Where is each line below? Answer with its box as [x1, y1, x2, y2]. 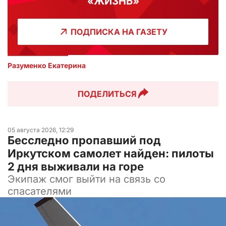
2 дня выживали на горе [8, 159, 144, 173]
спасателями [8, 185, 72, 197]
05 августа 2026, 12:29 [8, 126, 74, 134]
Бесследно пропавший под [8, 133, 161, 147]
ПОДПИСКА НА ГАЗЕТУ [70, 26, 167, 37]
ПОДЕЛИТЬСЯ [77, 88, 137, 99]
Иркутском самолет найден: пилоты [8, 146, 214, 160]
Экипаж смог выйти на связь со [8, 173, 165, 185]
